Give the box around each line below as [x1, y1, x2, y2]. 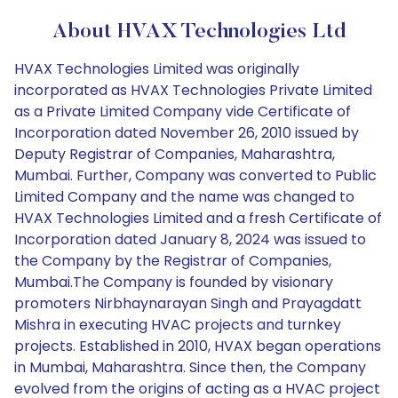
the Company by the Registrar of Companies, [14, 251, 331, 271]
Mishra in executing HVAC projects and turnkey [14, 314, 341, 335]
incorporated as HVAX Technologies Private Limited [14, 80, 372, 100]
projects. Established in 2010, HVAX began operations [14, 336, 381, 356]
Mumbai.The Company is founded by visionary [14, 272, 333, 292]
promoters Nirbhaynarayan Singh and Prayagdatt [14, 293, 362, 314]
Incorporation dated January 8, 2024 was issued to [14, 229, 366, 250]
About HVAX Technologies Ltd [52, 21, 346, 43]
